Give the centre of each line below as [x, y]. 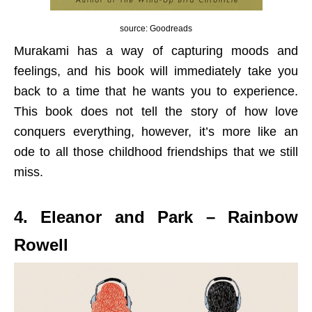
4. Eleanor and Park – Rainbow [156, 217]
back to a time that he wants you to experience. [156, 91]
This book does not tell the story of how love [156, 111]
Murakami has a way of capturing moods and [156, 50]
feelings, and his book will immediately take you [156, 71]
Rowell [41, 244]
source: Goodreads [156, 28]
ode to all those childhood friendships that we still [156, 151]
